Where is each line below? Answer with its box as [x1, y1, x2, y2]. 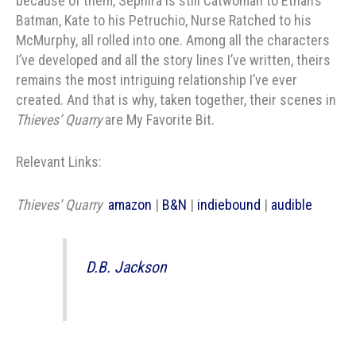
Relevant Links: [16, 153, 102, 171]
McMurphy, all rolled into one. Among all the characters [16, 31, 330, 48]
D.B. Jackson [86, 257, 168, 277]
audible [271, 196, 312, 214]
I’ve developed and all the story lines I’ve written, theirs [16, 51, 331, 68]
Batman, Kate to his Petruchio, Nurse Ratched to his [16, 11, 311, 29]
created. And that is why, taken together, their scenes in [16, 91, 336, 108]
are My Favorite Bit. [102, 110, 215, 128]
